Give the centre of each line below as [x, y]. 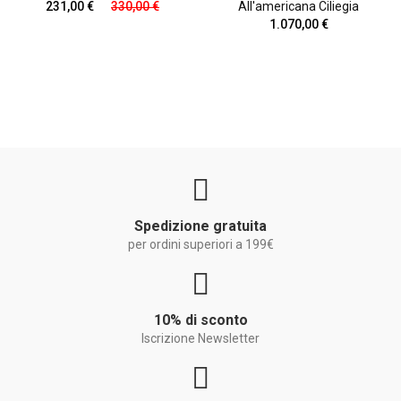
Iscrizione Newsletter [200, 339]
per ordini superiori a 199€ [200, 245]
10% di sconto [200, 320]
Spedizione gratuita [200, 226]
